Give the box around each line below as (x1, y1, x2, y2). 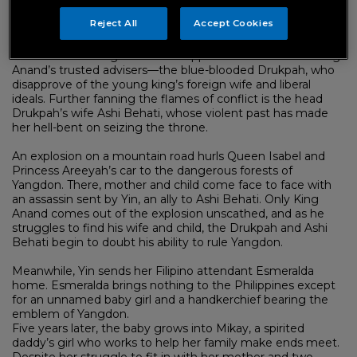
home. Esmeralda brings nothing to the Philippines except (12, 277, 335, 292)
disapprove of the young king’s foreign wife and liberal (12, 76, 311, 92)
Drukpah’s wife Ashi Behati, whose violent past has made (12, 105, 328, 120)
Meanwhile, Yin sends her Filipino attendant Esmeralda (12, 263, 314, 278)
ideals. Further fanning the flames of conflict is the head (12, 91, 323, 106)
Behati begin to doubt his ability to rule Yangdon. (12, 234, 283, 249)
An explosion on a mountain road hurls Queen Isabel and (12, 148, 325, 163)
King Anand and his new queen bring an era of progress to (12, 5, 335, 20)
